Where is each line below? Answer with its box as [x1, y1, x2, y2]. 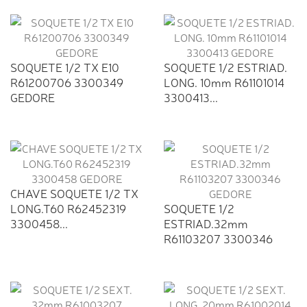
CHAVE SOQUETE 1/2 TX [10, 185, 138, 201]
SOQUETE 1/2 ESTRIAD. [164, 59, 287, 75]
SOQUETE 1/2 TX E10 [10, 59, 119, 75]
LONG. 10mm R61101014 [164, 74, 284, 90]
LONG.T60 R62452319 [10, 200, 126, 217]
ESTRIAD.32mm [164, 215, 248, 232]
